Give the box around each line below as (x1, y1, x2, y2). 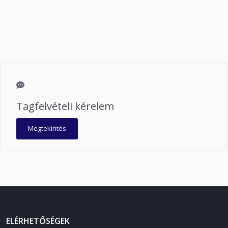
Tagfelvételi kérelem (16, 99, 114, 113)
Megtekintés (28, 124, 66, 133)
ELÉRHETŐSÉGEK (6, 215, 70, 226)
